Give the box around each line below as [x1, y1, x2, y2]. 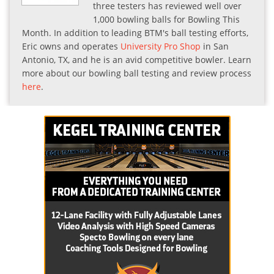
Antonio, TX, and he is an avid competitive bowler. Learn [22, 53, 251, 65]
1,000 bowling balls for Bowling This [93, 13, 240, 25]
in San [201, 40, 229, 52]
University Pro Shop [120, 40, 201, 52]
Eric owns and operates [22, 40, 120, 52]
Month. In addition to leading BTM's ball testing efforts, [22, 26, 248, 39]
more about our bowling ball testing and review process [22, 67, 251, 79]
